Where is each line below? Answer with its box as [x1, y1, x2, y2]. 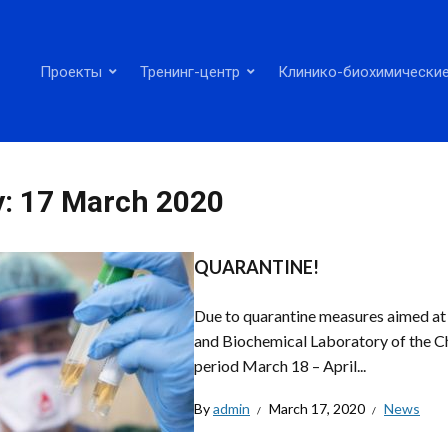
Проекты [39, 61, 102, 80]
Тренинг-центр [139, 61, 240, 80]
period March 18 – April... [194, 356, 366, 375]
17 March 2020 [20, 184, 224, 219]
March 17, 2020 [269, 400, 365, 417]
